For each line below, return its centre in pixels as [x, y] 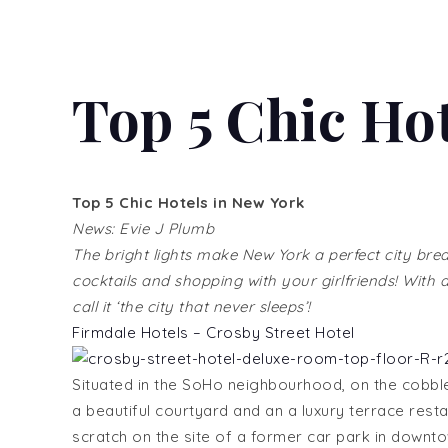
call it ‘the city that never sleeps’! [191, 306]
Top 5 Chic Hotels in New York [188, 202]
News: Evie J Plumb [143, 228]
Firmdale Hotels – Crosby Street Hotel [213, 332]
